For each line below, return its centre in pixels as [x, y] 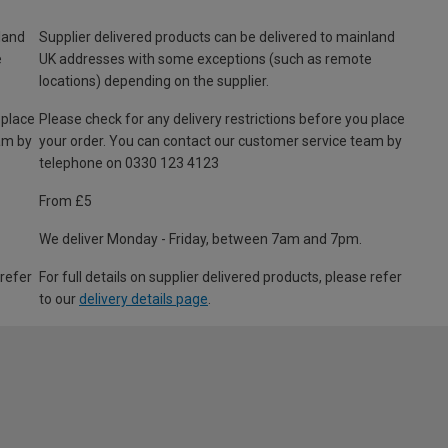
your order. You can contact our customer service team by [220, 140]
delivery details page [143, 298]
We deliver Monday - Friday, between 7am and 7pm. [200, 238]
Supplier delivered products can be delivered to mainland [217, 36]
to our [59, 298]
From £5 [65, 200]
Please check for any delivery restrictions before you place [222, 118]
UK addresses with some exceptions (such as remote [205, 58]
